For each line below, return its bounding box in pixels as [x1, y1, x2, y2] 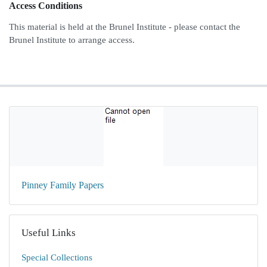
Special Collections [21, 253, 92, 262]
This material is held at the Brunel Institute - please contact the [9, 22, 240, 32]
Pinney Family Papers [21, 180, 104, 190]
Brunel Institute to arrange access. [9, 35, 135, 45]
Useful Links [21, 227, 76, 238]
